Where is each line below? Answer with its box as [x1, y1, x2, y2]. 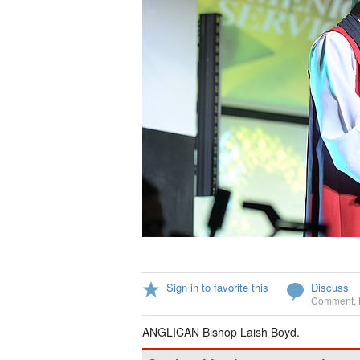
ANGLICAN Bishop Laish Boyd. [142, 324, 300, 340]
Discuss [311, 280, 349, 295]
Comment [311, 293, 354, 307]
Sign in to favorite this [166, 280, 268, 295]
